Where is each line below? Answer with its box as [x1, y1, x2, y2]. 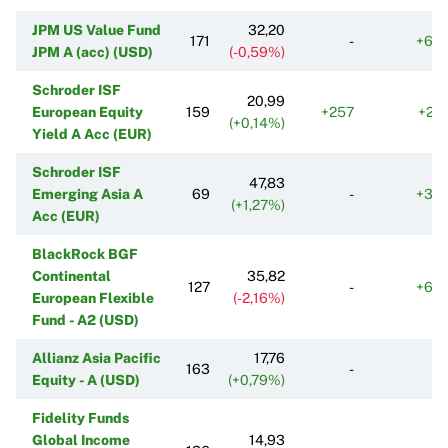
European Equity [32, 103, 143, 120]
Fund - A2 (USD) [32, 311, 139, 328]
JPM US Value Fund [32, 21, 161, 38]
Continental [32, 267, 111, 284]
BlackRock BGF [32, 245, 138, 262]
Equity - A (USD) [32, 371, 140, 388]
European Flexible [32, 289, 154, 306]
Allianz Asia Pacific [32, 349, 161, 366]
